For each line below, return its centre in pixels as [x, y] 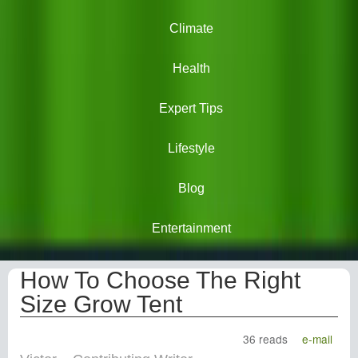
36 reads [266, 339]
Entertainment [191, 228]
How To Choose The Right [160, 280]
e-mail [318, 339]
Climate [191, 28]
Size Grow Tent [101, 304]
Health [191, 68]
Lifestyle [191, 148]
